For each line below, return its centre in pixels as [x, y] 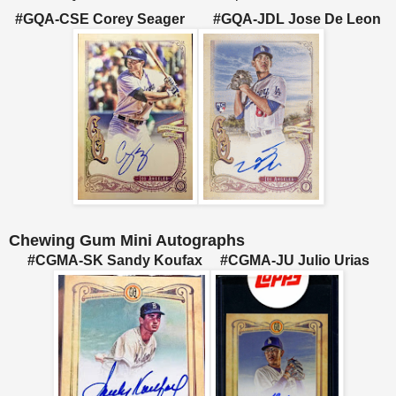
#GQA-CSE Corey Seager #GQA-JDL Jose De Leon [198, 19]
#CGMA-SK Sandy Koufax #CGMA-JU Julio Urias [198, 261]
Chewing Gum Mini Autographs [127, 241]
